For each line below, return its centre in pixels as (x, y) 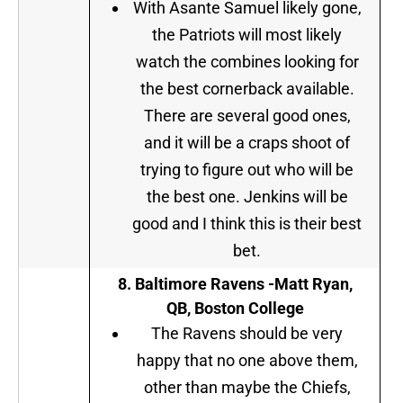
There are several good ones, (247, 116)
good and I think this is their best (247, 224)
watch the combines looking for (247, 62)
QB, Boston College (235, 309)
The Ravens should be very (247, 334)
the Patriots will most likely (247, 35)
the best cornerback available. (247, 89)
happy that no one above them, (247, 361)
